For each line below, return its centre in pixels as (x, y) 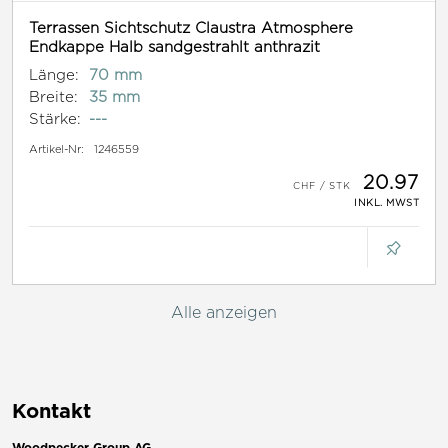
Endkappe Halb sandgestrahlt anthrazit (174, 47)
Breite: (53, 97)
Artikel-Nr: (56, 149)
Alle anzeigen (224, 313)
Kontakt (51, 410)
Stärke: (55, 119)
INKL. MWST (386, 203)
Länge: (54, 75)
